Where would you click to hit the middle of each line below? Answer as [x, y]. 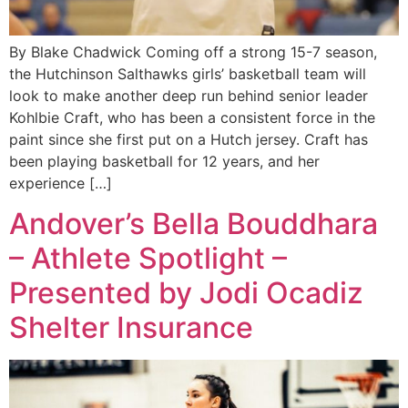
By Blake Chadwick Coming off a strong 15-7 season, [193, 51]
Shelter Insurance [131, 328]
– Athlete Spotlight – [148, 259]
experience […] [61, 183]
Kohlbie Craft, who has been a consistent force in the [192, 117]
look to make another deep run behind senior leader [189, 95]
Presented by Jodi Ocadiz [186, 293]
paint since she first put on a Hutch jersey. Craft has [189, 139]
